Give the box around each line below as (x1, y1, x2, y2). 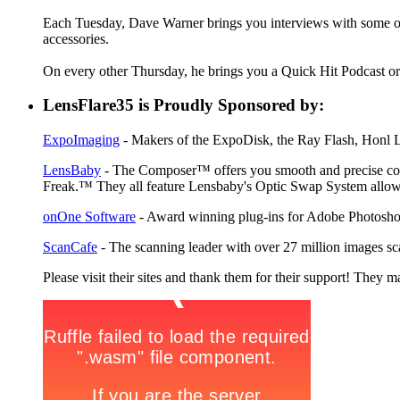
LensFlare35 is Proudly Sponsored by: (43, 96, 324, 115)
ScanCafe (43, 239, 97, 255)
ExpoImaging (43, 132, 120, 148)
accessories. (43, 30, 109, 46)
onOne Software (43, 209, 136, 225)
